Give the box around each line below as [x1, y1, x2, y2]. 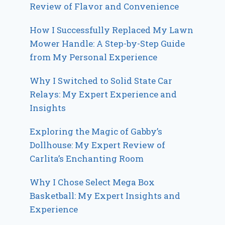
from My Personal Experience [30, 51, 158, 63]
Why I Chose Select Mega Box [30, 176, 155, 188]
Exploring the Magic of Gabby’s [30, 125, 163, 137]
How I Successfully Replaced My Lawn [30, 24, 194, 36]
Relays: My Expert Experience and [30, 88, 177, 100]
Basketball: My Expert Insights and [30, 189, 181, 201]
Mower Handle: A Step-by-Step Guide [30, 37, 185, 49]
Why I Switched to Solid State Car [30, 74, 173, 86]
